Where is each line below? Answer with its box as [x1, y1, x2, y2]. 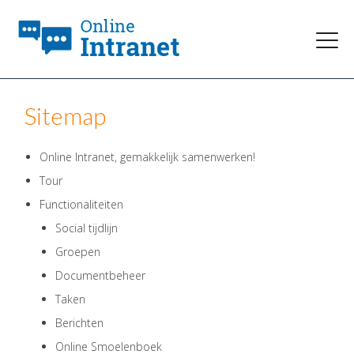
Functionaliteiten [40, 197, 123, 212]
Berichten [55, 315, 104, 330]
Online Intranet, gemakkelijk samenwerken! [40, 149, 255, 164]
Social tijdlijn [55, 220, 118, 235]
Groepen [55, 244, 100, 259]
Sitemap [24, 101, 106, 130]
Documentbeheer [55, 268, 145, 283]
